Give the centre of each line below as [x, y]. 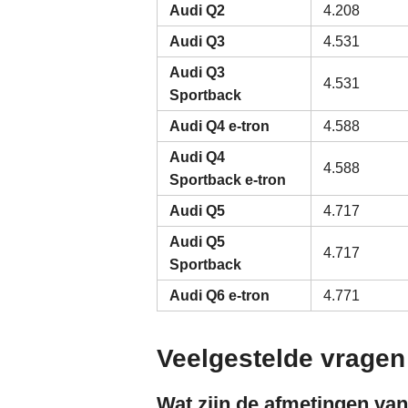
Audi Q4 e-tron [220, 126]
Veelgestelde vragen [281, 358]
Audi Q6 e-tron [220, 296]
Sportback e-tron [228, 180]
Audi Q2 [198, 10]
